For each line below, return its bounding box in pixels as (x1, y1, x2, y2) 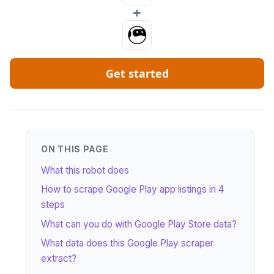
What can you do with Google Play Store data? (41, 218, 237, 230)
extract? (41, 253, 76, 265)
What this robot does (41, 165, 129, 176)
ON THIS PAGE (41, 144, 109, 154)
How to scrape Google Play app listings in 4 (41, 183, 224, 196)
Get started (105, 66, 169, 81)
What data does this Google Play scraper (41, 237, 213, 250)
